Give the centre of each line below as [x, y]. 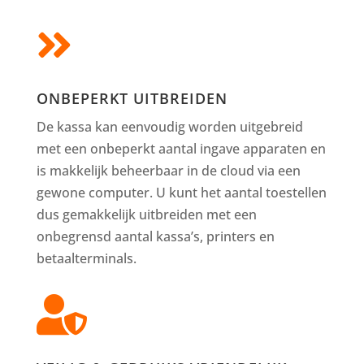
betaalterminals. [86, 258]
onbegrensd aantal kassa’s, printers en [155, 236]
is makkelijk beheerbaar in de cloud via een [168, 170]
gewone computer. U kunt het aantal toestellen [181, 192]
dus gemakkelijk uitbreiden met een [146, 214]
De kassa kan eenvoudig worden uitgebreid [169, 126]
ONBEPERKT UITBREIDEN [132, 98]
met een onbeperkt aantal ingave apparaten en [181, 148]
